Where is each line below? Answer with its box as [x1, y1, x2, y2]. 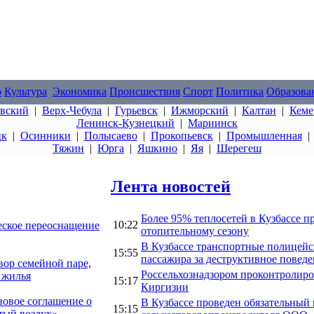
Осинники [20, 130, 71, 142]
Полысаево [83, 130, 137, 142]
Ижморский [171, 104, 228, 116]
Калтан [242, 104, 276, 116]
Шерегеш [217, 142, 261, 154]
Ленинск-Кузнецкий [76, 117, 175, 129]
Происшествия [109, 86, 180, 97]
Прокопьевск [150, 130, 213, 142]
